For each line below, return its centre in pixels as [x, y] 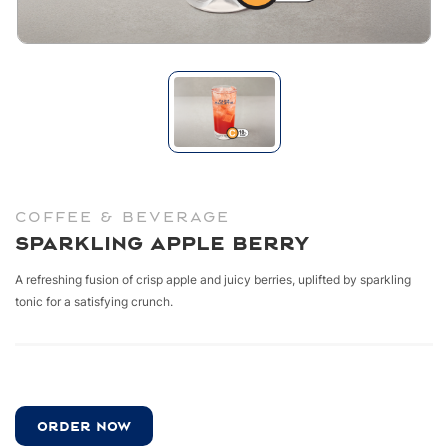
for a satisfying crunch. [108, 301]
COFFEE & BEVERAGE [122, 216]
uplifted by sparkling [354, 279]
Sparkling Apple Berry [162, 242]
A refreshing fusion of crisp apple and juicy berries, [156, 279]
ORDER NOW [84, 425]
